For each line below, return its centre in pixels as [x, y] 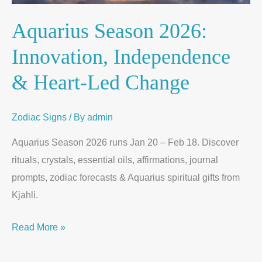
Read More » [39, 227]
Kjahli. [25, 195]
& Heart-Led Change [101, 82]
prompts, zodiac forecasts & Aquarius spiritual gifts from [126, 177]
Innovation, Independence [121, 57]
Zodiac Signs [39, 117]
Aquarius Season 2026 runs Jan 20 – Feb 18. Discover [125, 142]
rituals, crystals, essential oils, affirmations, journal [115, 160]
